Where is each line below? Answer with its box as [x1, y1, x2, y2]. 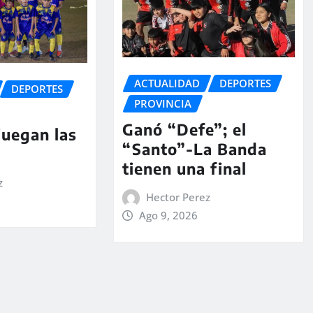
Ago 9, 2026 [139, 208, 198, 223]
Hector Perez [146, 190, 211, 205]
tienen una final [122, 159, 247, 179]
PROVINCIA [133, 96, 191, 111]
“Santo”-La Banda [122, 139, 267, 159]
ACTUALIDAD [133, 76, 200, 91]
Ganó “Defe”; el [122, 119, 247, 140]
